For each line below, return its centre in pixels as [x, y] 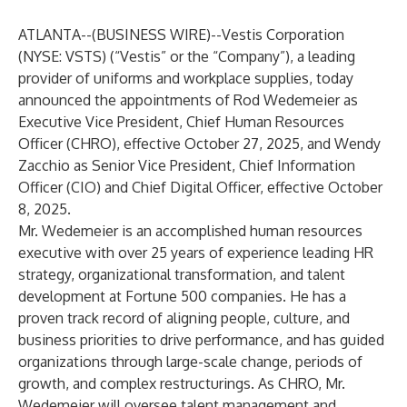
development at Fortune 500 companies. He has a [182, 296]
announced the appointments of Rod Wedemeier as [188, 100]
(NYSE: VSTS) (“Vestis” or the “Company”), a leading [187, 56]
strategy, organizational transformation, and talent [182, 274]
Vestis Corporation [283, 35]
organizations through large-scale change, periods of [190, 362]
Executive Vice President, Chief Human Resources [181, 122]
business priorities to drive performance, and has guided [201, 340]
